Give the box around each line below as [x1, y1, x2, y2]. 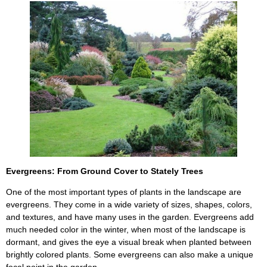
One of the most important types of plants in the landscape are [6, 187, 241, 197]
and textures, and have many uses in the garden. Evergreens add [6, 212, 254, 222]
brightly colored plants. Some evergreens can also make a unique [6, 250, 253, 260]
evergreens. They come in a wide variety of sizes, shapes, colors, [6, 200, 252, 210]
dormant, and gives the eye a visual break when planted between [6, 237, 252, 247]
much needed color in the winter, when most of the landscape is [6, 225, 246, 235]
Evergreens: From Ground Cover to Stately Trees [6, 166, 203, 176]
